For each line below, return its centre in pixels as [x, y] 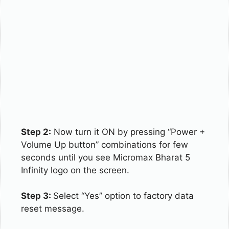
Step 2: [36, 132]
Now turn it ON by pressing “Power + [128, 132]
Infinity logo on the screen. [75, 170]
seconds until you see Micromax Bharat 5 [106, 157]
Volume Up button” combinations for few [105, 144]
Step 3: [37, 196]
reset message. [53, 209]
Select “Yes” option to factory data [123, 196]
